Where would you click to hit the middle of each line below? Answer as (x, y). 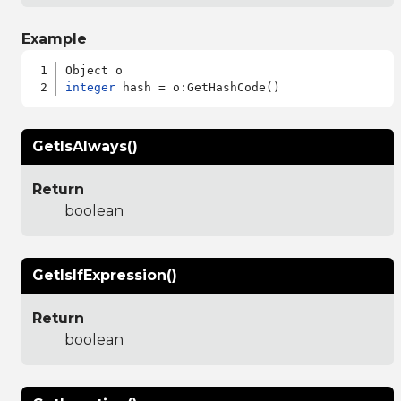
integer (91, 87)
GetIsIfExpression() (105, 275)
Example (54, 38)
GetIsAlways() (85, 146)
